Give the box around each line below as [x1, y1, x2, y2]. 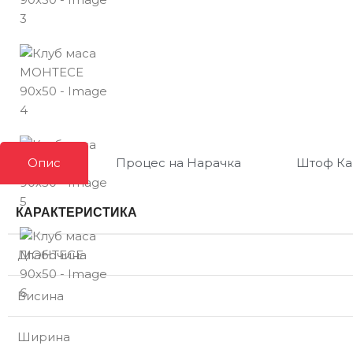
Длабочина [17, 247, 87, 262]
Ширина [17, 329, 70, 344]
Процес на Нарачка [116, 154, 241, 170]
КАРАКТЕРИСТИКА [16, 204, 137, 220]
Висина [17, 288, 64, 303]
